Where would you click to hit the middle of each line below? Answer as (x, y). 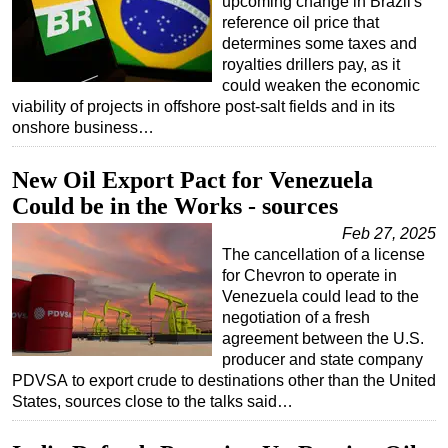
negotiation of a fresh (296, 317)
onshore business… (83, 127)
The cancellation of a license (323, 254)
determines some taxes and (319, 43)
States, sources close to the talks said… (152, 401)
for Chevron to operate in (309, 275)
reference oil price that (300, 22)
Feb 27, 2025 (389, 233)
